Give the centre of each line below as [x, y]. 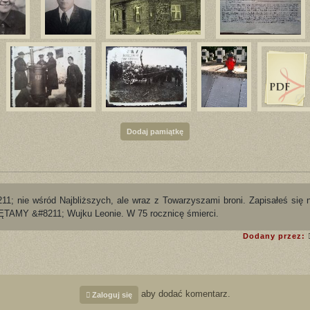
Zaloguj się [111, 294]
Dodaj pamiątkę [155, 131]
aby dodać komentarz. [184, 293]
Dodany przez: [275, 236]
